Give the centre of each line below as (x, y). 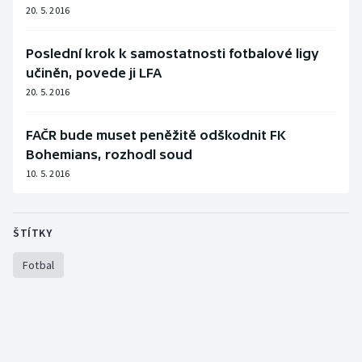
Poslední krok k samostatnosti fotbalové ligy (173, 53)
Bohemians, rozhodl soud (109, 154)
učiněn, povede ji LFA (94, 72)
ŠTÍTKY (32, 232)
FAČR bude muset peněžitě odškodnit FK (156, 135)
